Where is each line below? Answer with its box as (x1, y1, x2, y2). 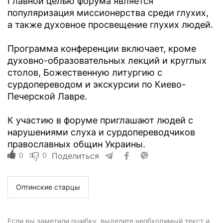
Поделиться (52, 151, 99, 161)
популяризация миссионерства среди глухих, (7, 7, 209, 18)
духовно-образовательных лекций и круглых (7, 55, 207, 66)
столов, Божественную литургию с (7, 67, 162, 78)
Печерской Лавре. (7, 91, 87, 102)
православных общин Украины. (7, 139, 145, 150)
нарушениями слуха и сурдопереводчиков (7, 127, 195, 138)
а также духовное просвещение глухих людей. (7, 19, 213, 30)
